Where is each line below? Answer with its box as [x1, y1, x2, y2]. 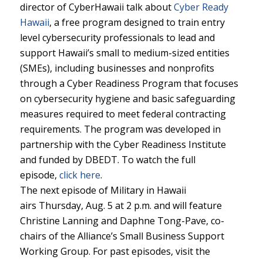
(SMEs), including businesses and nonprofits [19, 61, 214, 75]
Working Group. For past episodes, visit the [19, 244, 210, 258]
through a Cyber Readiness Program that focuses [19, 76, 238, 90]
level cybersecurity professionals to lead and [19, 31, 215, 44]
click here [59, 168, 100, 181]
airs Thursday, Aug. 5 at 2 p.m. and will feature [19, 198, 222, 212]
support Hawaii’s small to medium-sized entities [19, 46, 230, 59]
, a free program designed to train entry [49, 15, 225, 29]
